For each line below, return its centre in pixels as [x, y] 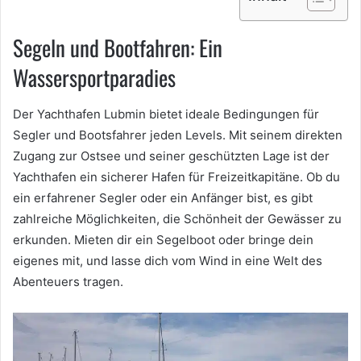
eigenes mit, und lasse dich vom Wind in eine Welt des [168, 260]
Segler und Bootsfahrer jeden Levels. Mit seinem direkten [178, 135]
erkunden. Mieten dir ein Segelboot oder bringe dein [163, 239]
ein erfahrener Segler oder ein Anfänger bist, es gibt [163, 197]
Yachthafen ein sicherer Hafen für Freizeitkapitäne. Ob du [176, 176]
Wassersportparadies [94, 78]
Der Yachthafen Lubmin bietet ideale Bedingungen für [166, 114]
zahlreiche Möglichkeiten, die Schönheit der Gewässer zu [177, 218]
